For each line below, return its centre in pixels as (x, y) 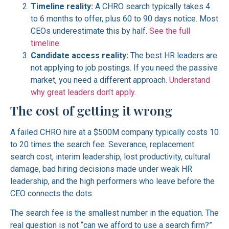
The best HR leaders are (173, 55)
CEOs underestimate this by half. (90, 31)
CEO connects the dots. (52, 193)
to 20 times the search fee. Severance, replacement (102, 144)
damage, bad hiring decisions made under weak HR (101, 169)
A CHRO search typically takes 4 (152, 6)
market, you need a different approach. (100, 80)
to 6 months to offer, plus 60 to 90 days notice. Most (124, 18)
